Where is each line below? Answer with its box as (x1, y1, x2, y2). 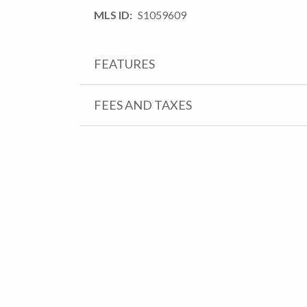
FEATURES (94, 56, 155, 71)
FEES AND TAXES (94, 97, 192, 112)
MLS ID (94, 8, 130, 21)
